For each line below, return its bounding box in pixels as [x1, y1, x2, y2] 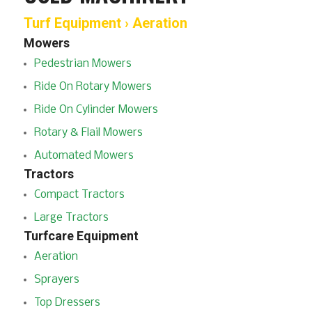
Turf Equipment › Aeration [23, 15, 187, 31]
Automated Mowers [33, 150, 134, 162]
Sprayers [33, 274, 79, 286]
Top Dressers [33, 297, 100, 309]
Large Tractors [33, 212, 109, 224]
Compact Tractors [33, 189, 125, 201]
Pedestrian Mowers [33, 58, 132, 70]
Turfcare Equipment [23, 228, 139, 243]
